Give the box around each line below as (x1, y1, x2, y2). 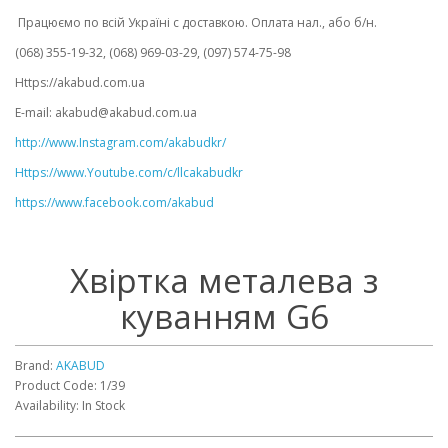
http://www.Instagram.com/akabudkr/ (15, 133, 226, 151)
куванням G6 (119, 293, 329, 339)
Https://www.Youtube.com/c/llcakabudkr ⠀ (15, 163, 255, 181)
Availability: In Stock (15, 396, 125, 414)
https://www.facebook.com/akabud (15, 193, 214, 211)
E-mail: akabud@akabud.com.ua (15, 103, 197, 121)
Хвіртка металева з (69, 257, 379, 303)
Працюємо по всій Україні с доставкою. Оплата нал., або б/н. (15, 13, 395, 31)
